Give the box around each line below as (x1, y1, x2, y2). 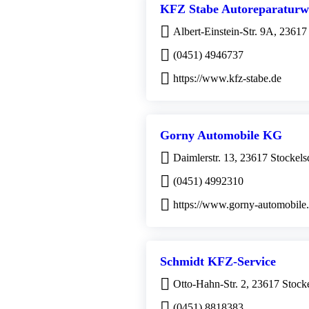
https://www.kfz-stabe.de (173, 72, 281, 85)
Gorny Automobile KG (160, 128, 282, 143)
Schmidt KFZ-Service (160, 255, 276, 269)
